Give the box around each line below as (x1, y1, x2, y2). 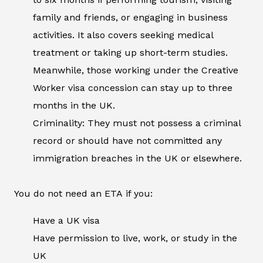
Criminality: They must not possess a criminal (33, 117, 241, 129)
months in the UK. (33, 100, 115, 112)
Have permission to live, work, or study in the (33, 232, 237, 244)
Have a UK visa (33, 215, 100, 227)
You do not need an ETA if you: (14, 188, 153, 200)
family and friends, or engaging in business (33, 12, 228, 23)
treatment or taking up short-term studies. (33, 47, 228, 59)
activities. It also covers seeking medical (33, 29, 213, 41)
